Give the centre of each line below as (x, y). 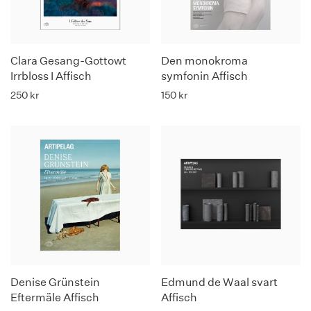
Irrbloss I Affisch (51, 76)
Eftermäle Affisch (55, 297)
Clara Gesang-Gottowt (68, 61)
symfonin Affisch (204, 76)
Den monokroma (204, 61)
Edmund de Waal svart (219, 282)
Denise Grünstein (55, 282)
